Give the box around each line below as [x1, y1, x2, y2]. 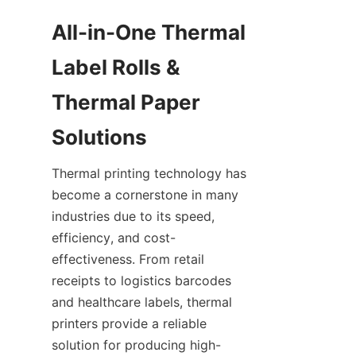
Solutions [52, 125, 147, 149]
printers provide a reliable [52, 315, 207, 331]
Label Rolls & [52, 55, 180, 79]
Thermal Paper [52, 90, 200, 114]
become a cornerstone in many [52, 187, 238, 203]
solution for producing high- [52, 337, 221, 353]
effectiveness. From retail [52, 251, 204, 267]
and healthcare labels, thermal [52, 294, 232, 310]
